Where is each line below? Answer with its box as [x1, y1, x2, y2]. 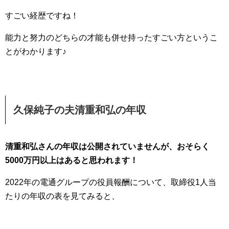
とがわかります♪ [5, 47, 66, 56]
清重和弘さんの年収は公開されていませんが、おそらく [5, 142, 210, 151]
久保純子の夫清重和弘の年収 [13, 104, 146, 116]
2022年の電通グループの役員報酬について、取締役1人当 [5, 177, 216, 187]
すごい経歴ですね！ [5, 11, 79, 20]
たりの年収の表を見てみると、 [5, 191, 120, 200]
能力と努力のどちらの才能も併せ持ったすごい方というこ [5, 33, 218, 42]
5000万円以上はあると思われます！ [5, 155, 138, 165]
